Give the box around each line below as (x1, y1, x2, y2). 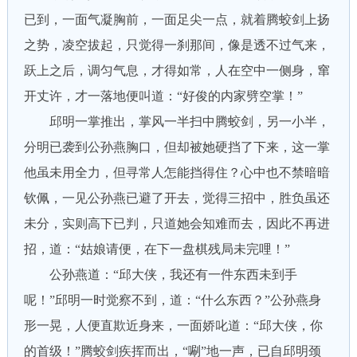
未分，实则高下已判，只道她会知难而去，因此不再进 (23, 217, 330, 230)
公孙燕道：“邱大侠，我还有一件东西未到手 (23, 268, 297, 281)
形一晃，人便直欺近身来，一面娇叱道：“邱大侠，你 (23, 319, 323, 332)
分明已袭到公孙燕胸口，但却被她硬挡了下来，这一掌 (23, 140, 330, 154)
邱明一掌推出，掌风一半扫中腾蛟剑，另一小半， (23, 115, 330, 128)
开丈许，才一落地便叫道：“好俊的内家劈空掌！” (23, 89, 303, 103)
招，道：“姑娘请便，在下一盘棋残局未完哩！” (23, 242, 290, 256)
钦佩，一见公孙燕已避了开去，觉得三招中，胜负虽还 (23, 191, 330, 205)
